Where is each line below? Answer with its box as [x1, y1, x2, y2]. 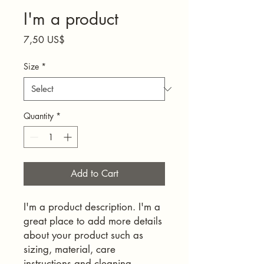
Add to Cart [70, 167, 118, 180]
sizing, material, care [24, 243, 115, 256]
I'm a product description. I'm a [24, 200, 160, 213]
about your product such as [24, 229, 143, 242]
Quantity [24, 110, 54, 121]
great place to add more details [24, 214, 162, 227]
